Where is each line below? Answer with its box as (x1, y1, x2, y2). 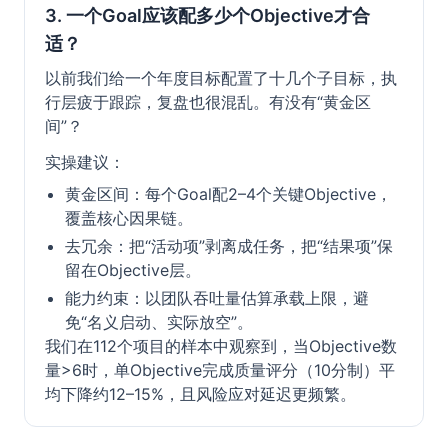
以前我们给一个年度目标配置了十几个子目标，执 (45, 68, 397, 88)
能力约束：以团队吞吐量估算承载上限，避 (65, 288, 369, 308)
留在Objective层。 (65, 260, 201, 280)
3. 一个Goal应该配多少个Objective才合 (45, 5, 370, 26)
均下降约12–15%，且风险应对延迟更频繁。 (45, 384, 356, 404)
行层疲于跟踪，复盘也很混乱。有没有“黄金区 (45, 92, 371, 112)
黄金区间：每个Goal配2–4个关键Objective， (65, 184, 392, 204)
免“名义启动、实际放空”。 (65, 312, 253, 332)
